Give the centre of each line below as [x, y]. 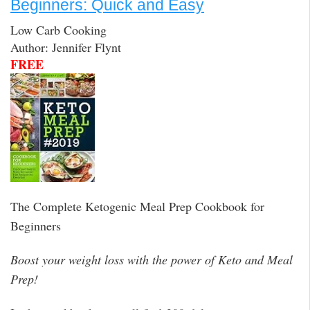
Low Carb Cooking [58, 30]
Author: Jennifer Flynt [66, 47]
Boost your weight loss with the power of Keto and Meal [152, 259]
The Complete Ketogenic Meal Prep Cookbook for [137, 207]
